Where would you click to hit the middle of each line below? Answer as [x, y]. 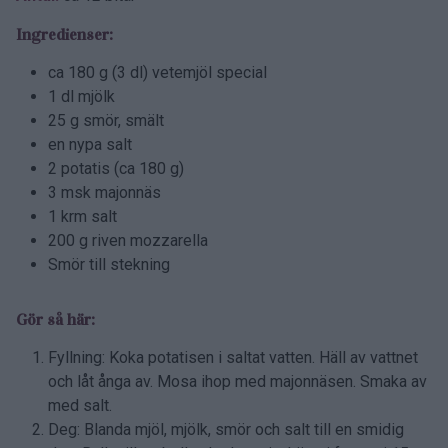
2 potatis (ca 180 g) [116, 169]
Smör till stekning [109, 265]
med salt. [80, 406]
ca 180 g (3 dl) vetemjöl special [157, 73]
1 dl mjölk [81, 97]
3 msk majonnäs [104, 193]
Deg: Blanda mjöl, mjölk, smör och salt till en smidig [226, 430]
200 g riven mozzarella [128, 241]
